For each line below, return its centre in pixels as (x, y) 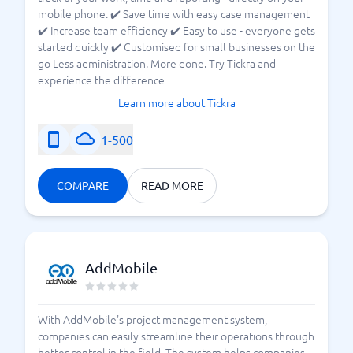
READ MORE (172, 185)
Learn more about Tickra (176, 102)
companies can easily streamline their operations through (176, 336)
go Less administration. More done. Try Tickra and (157, 63)
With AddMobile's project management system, (152, 319)
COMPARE (83, 185)
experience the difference (101, 80)
